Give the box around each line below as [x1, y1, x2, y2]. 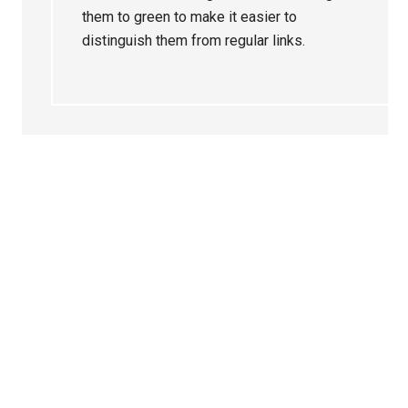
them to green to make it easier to [82, 7, 298, 25]
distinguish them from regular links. [82, 31, 306, 49]
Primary [19, 180, 117, 213]
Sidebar [19, 213, 118, 246]
